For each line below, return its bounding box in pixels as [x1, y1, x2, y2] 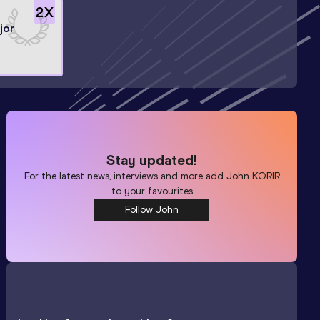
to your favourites [111, 184, 193, 197]
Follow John [125, 203, 179, 216]
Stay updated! [106, 151, 198, 169]
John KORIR [226, 169, 280, 182]
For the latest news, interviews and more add [24, 169, 226, 182]
